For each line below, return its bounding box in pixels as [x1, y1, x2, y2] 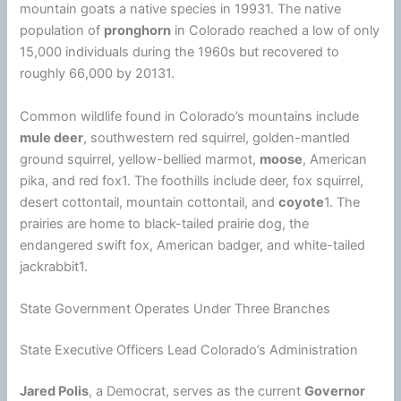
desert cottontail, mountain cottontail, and [20, 193, 279, 210]
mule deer [20, 129, 84, 146]
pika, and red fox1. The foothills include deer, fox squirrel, [20, 172, 364, 189]
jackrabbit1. [20, 258, 89, 275]
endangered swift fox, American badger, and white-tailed [20, 236, 366, 253]
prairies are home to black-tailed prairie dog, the [20, 215, 310, 232]
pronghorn [104, 22, 172, 39]
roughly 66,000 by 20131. [20, 65, 175, 82]
